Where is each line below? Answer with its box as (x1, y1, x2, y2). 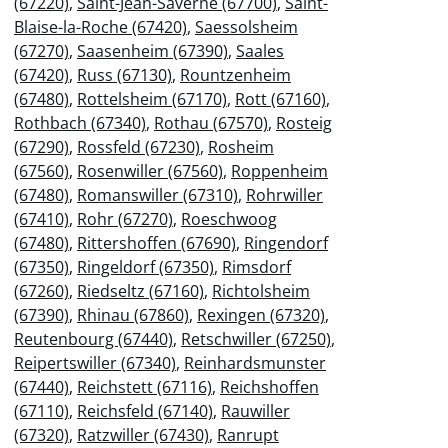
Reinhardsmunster (184, 351, 326, 374)
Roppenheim (231, 159, 328, 182)
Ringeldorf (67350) (77, 255, 214, 278)
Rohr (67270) (77, 207, 173, 230)
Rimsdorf (222, 255, 291, 278)
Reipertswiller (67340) (14, 351, 176, 374)
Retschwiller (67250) (181, 327, 331, 350)
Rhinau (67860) (77, 303, 189, 326)
